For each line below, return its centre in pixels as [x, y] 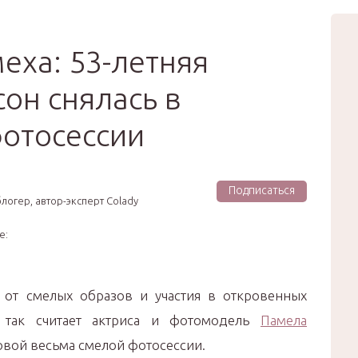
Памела [284, 320]
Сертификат [179, 22]
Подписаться [262, 190]
